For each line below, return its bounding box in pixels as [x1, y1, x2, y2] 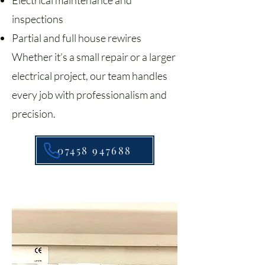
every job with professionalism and [12, 88, 167, 101]
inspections [12, 12, 63, 25]
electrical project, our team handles [12, 69, 167, 82]
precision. [12, 107, 56, 120]
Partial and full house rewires [12, 31, 141, 44]
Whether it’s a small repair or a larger [12, 50, 176, 63]
